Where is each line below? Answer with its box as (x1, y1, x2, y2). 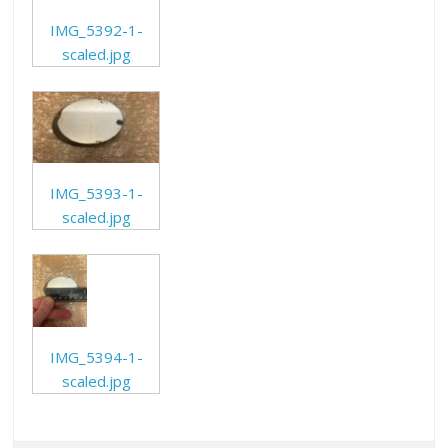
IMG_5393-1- (49, 183, 143, 204)
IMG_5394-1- (49, 347, 143, 368)
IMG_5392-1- (49, 20, 143, 41)
